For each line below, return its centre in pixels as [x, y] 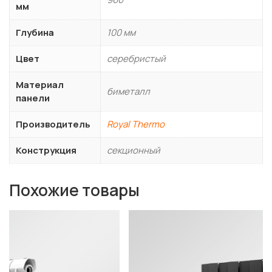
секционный [134, 150]
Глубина [35, 32]
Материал [40, 84]
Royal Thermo [136, 124]
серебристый [136, 58]
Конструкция [46, 150]
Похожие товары [74, 190]
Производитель [53, 124]
